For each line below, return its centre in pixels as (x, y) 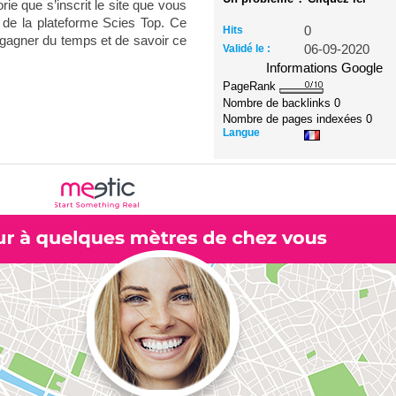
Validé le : (247, 49)
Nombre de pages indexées (295, 118)
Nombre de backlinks (279, 103)
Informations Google (325, 68)
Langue (242, 132)
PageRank (251, 86)
